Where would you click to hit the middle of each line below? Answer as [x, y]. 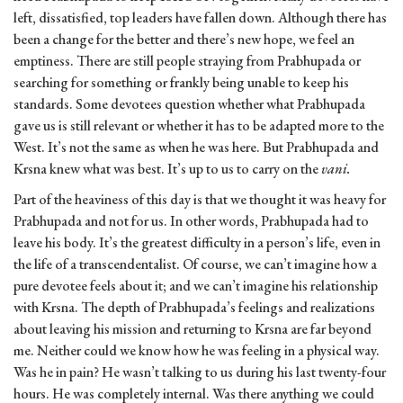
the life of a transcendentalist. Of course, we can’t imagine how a [195, 264]
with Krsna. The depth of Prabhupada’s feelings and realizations [194, 308]
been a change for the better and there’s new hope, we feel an [184, 40]
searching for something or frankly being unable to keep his [181, 83]
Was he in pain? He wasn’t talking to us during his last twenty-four [200, 372]
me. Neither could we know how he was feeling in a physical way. [197, 351]
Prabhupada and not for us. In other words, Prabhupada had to [191, 221]
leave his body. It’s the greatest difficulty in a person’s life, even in [197, 243]
